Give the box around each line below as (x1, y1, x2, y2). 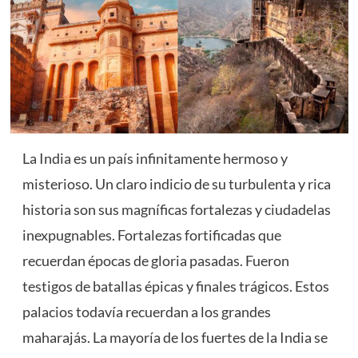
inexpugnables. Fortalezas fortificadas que (22, 226, 281, 245)
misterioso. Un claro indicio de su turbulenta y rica (22, 175, 331, 193)
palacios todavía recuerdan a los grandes (22, 303, 271, 321)
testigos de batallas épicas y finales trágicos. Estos (22, 277, 329, 296)
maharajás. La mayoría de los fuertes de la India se (22, 328, 328, 347)
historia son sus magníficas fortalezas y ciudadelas (22, 201, 331, 219)
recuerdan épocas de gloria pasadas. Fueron (22, 252, 289, 270)
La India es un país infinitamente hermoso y (22, 149, 288, 168)
